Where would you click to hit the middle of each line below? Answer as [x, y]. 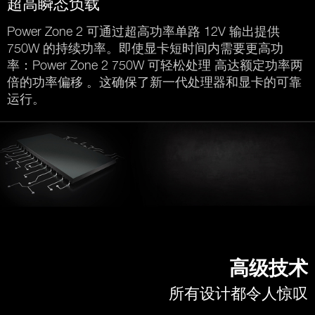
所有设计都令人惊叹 [238, 294]
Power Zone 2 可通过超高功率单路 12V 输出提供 [143, 31]
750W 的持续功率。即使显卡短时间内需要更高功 [145, 48]
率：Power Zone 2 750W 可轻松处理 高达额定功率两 [155, 65]
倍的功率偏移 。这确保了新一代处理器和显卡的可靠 [154, 82]
